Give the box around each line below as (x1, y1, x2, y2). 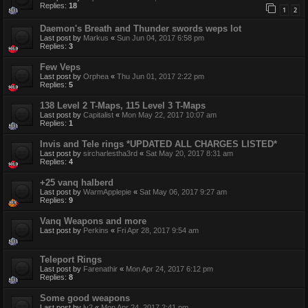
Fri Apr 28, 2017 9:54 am (117, 225, 199, 234)
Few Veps (40, 61, 80, 72)
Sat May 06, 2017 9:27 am (140, 187, 227, 196)
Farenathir (83, 264, 118, 273)
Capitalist (83, 110, 113, 119)
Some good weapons (40, 292, 130, 303)
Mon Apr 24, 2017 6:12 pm (126, 264, 213, 273)
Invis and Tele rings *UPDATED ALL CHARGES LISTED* (40, 138, 277, 149)
